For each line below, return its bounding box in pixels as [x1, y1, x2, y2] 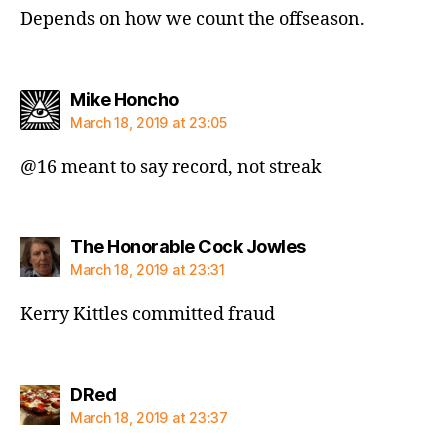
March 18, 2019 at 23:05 [70, 113, 227, 131]
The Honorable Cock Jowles [70, 236, 306, 257]
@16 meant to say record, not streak [20, 155, 322, 179]
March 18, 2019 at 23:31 [70, 261, 225, 278]
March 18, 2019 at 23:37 [70, 408, 228, 426]
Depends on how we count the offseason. [20, 8, 365, 31]
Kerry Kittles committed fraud [20, 303, 275, 326]
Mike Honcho [70, 88, 179, 110]
